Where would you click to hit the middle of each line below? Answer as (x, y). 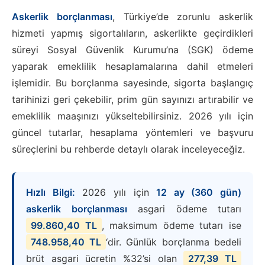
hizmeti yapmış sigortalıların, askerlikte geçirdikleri (132, 33)
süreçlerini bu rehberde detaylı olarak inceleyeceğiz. (128, 149)
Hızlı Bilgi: (51, 192)
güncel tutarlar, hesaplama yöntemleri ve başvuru (132, 132)
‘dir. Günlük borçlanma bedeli (173, 242)
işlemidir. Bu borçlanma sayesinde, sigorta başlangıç (132, 83)
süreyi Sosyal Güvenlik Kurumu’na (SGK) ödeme (132, 50)
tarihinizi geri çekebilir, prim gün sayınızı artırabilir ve (132, 99)
